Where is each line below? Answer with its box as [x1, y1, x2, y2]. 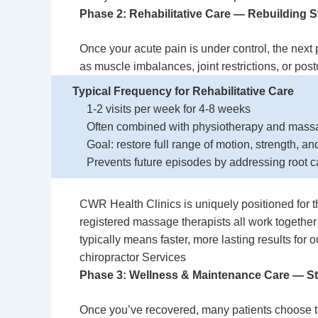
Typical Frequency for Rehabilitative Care [72, 85, 294, 97]
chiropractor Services [79, 251, 186, 263]
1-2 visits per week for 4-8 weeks [87, 103, 251, 115]
